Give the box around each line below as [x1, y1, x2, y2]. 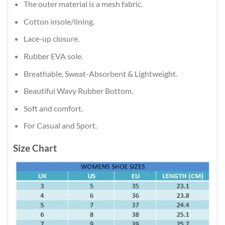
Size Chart [13, 142, 57, 154]
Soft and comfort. [23, 103, 83, 113]
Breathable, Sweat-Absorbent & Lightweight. [23, 68, 177, 78]
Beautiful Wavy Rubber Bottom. [23, 86, 133, 96]
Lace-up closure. [23, 34, 79, 44]
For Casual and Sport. [23, 121, 97, 131]
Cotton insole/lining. [23, 16, 94, 26]
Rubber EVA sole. [23, 51, 83, 61]
